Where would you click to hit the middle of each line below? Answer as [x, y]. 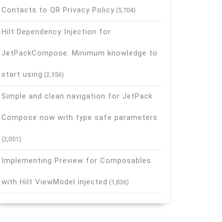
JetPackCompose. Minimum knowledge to [80, 53]
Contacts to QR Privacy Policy [58, 10]
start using [22, 74]
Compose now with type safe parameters [80, 117]
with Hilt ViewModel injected [55, 182]
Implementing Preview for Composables [76, 161]
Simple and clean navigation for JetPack [77, 96]
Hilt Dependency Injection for [56, 32]
